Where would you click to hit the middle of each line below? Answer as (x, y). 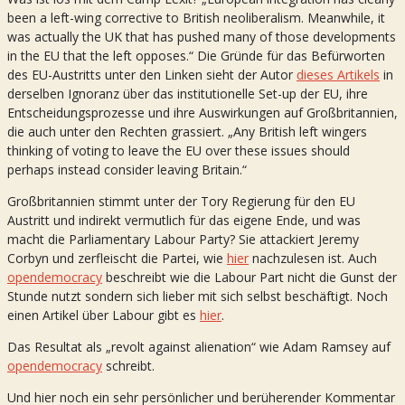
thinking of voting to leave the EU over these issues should (179, 150)
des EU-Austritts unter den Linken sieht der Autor (152, 74)
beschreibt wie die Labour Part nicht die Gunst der (250, 277)
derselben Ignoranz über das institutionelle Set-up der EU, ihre (188, 93)
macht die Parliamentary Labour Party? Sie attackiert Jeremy (183, 239)
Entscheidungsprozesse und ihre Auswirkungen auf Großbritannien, (202, 112)
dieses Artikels (338, 74)
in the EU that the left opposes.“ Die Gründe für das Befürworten (196, 55)
